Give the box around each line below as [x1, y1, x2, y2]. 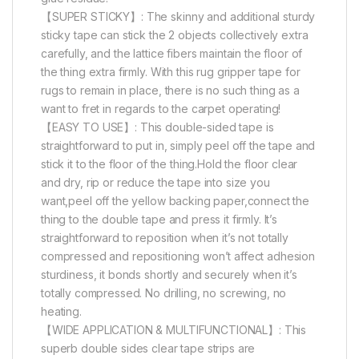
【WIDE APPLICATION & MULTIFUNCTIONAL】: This [41, 322, 307, 337]
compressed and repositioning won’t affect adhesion [41, 248, 315, 263]
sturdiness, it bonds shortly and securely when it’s [41, 267, 297, 281]
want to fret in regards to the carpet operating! [41, 101, 281, 115]
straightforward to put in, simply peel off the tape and [41, 138, 316, 152]
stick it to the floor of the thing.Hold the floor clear [41, 156, 298, 171]
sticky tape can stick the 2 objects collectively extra [41, 27, 309, 42]
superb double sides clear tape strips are [41, 341, 256, 355]
